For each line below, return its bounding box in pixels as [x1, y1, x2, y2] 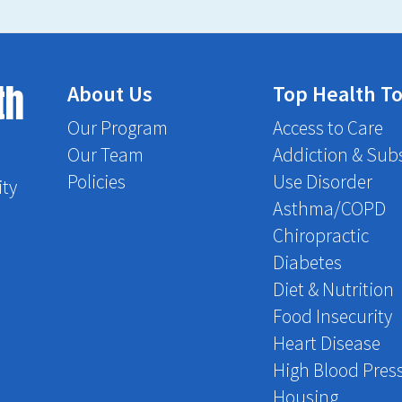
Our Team [66, 142, 144, 167]
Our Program [66, 115, 168, 140]
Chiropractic [272, 223, 369, 248]
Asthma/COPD [272, 196, 386, 221]
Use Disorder [272, 169, 372, 194]
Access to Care [272, 115, 383, 140]
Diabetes [272, 249, 342, 275]
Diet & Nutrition [272, 276, 394, 301]
